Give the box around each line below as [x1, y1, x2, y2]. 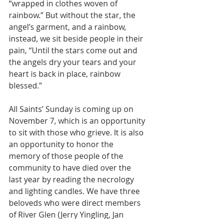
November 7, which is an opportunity [9, 115, 147, 126]
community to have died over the [9, 162, 133, 173]
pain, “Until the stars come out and [9, 45, 139, 56]
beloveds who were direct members [9, 197, 143, 208]
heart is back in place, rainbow [9, 68, 122, 79]
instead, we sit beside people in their [9, 33, 145, 44]
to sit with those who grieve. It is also [9, 127, 146, 138]
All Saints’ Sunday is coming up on [9, 104, 135, 114]
